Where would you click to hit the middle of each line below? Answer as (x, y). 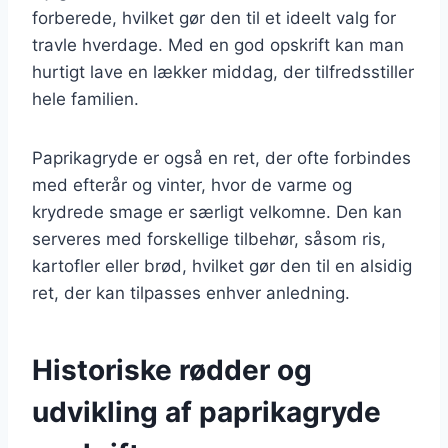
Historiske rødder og (172, 369)
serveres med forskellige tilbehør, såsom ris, (209, 238)
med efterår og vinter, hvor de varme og (192, 184)
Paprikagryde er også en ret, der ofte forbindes (221, 157)
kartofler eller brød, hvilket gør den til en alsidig (222, 265)
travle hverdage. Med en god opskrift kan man (218, 44)
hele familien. (85, 98)
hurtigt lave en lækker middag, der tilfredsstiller (223, 71)
